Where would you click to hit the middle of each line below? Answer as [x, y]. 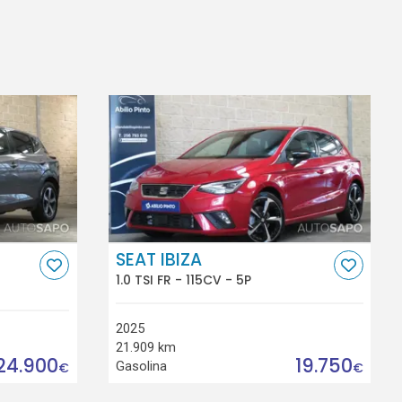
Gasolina [142, 366]
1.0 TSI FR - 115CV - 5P [184, 280]
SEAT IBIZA [159, 259]
